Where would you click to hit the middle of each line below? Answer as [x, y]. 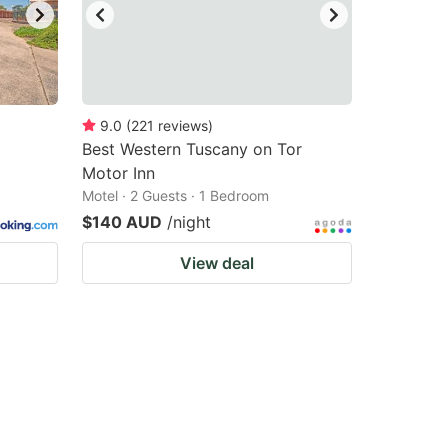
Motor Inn [118, 173]
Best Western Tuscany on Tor [192, 149]
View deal [217, 263]
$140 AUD [122, 222]
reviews [183, 125]
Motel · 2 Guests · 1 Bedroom [175, 195]
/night [189, 222]
